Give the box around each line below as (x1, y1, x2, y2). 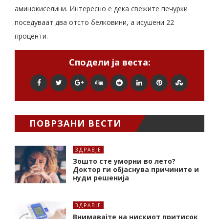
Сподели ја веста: (68, 56, 151, 68)
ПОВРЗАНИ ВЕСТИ (29, 117, 121, 130)
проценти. (15, 31, 48, 41)
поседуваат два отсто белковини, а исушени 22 (15, 18, 174, 27)
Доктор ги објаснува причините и (73, 165, 199, 175)
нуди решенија (73, 173, 129, 183)
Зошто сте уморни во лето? (73, 156, 175, 166)
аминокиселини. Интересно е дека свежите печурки (15, 4, 188, 14)
